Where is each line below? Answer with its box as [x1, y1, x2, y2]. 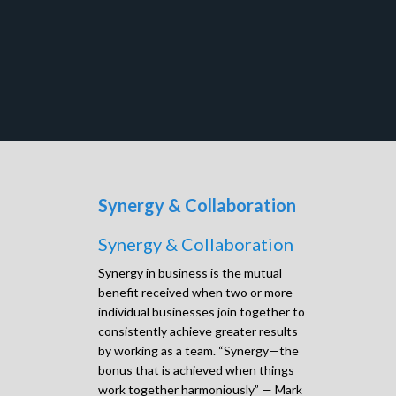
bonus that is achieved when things [98, 362, 294, 377]
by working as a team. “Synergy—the [98, 343, 299, 358]
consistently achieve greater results [98, 324, 298, 339]
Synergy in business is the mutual [98, 265, 282, 280]
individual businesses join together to [98, 304, 305, 319]
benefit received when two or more [98, 285, 293, 300]
